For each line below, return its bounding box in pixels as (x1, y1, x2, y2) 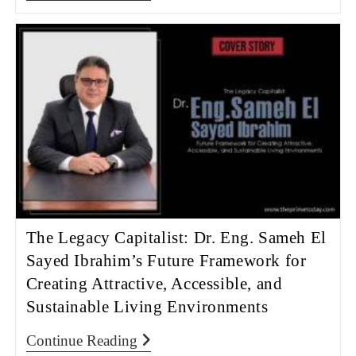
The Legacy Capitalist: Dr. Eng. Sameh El (25, 227, 327, 247)
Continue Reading (25, 331, 137, 349)
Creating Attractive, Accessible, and (25, 273, 283, 293)
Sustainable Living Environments (25, 296, 269, 316)
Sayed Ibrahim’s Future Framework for (25, 250, 307, 270)
